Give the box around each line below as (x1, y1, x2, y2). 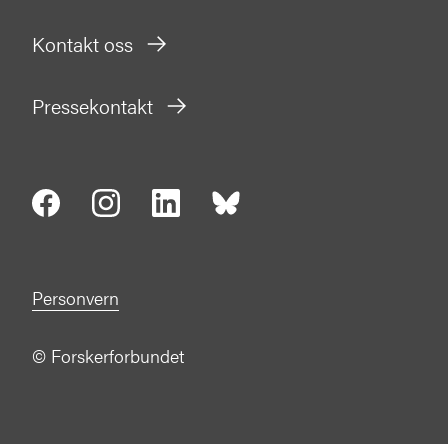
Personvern (32, 285, 119, 311)
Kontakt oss (32, 29, 133, 59)
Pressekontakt (32, 91, 153, 121)
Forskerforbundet (46, 343, 184, 369)
